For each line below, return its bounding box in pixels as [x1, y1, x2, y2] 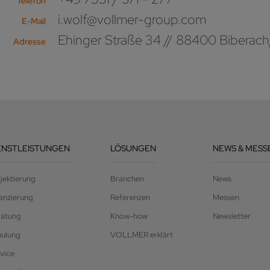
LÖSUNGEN [110, 143, 156, 154]
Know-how [110, 211, 148, 222]
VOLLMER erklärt [110, 230, 173, 240]
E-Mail [21, 16, 46, 27]
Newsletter [213, 211, 251, 222]
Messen [213, 192, 240, 203]
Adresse [13, 36, 46, 48]
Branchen [110, 174, 144, 184]
